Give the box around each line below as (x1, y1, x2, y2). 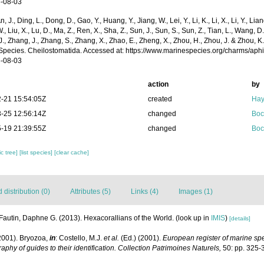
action (147, 80, 169, 88)
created (147, 95, 172, 103)
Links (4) (131, 187, 159, 196)
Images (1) (179, 187, 213, 196)
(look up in (176, 214, 211, 222)
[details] (229, 215, 250, 222)
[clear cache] (54, 149, 90, 156)
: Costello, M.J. (55, 234, 104, 242)
